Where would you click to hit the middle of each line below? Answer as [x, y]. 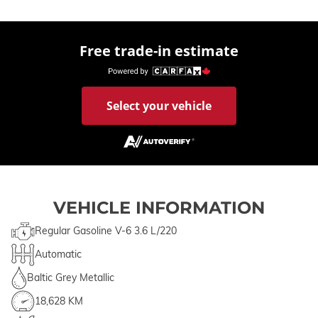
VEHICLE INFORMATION [159, 207]
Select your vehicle [159, 105]
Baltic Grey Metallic [71, 278]
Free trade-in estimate [159, 50]
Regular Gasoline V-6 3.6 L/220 [106, 231]
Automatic [58, 254]
